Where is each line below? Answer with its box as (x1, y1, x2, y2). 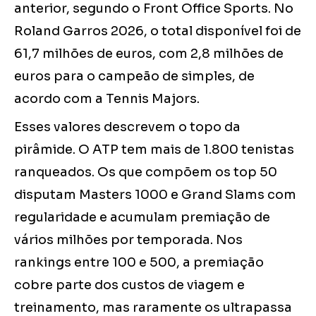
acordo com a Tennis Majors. (14, 91, 200, 107)
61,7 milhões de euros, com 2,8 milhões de (14, 46, 284, 62)
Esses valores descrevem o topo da (14, 119, 241, 135)
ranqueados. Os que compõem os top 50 (14, 164, 277, 181)
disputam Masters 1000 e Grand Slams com (14, 187, 296, 203)
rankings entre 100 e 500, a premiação (14, 255, 264, 271)
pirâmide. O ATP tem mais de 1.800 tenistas (14, 142, 294, 158)
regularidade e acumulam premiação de (14, 209, 270, 226)
